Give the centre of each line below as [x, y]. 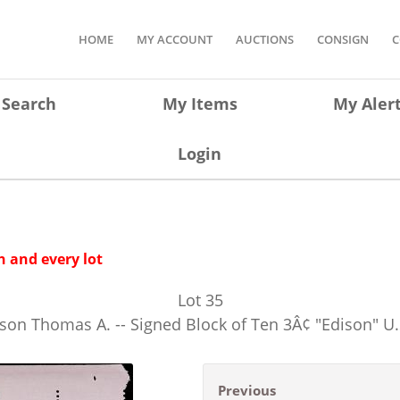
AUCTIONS [265, 39]
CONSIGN [343, 39]
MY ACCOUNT [175, 39]
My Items [200, 104]
